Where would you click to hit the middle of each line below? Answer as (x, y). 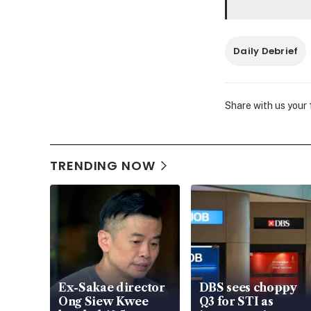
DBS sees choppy (248, 288)
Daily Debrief (266, 51)
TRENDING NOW (103, 166)
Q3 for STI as (236, 302)
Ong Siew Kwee (103, 302)
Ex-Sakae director (112, 288)
